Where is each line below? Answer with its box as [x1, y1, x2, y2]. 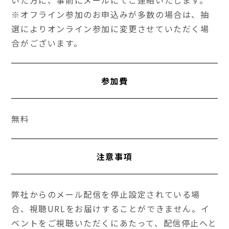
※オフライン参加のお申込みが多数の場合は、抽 [11, 8, 210, 21]
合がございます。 [11, 37, 83, 50]
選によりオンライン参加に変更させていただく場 [11, 22, 210, 35]
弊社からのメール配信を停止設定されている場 [11, 188, 201, 201]
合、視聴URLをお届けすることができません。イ [11, 202, 210, 215]
